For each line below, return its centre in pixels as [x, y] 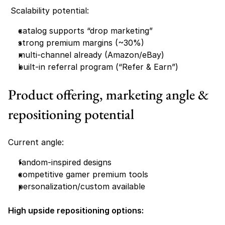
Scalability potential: [48, 11]
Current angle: [36, 142]
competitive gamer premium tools [83, 174]
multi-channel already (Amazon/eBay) [91, 55]
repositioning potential [71, 114]
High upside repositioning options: [76, 210]
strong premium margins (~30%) [81, 43]
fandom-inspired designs [65, 162]
